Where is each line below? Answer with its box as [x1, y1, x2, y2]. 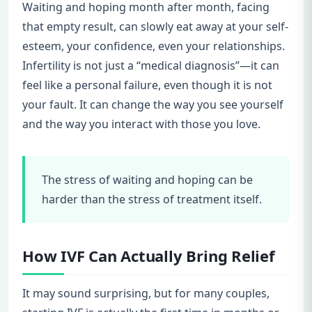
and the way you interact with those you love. [22, 116, 260, 132]
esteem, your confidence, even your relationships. [22, 38, 285, 54]
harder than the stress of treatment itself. [42, 192, 262, 208]
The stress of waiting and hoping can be [42, 172, 253, 188]
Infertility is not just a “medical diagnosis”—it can [22, 58, 279, 74]
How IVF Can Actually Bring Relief [22, 245, 275, 267]
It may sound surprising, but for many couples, [22, 286, 270, 302]
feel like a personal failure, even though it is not [22, 77, 272, 93]
